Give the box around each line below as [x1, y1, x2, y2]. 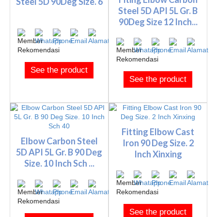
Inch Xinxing [134, 149, 182, 160]
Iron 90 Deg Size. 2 [122, 138, 194, 149]
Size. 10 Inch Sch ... [24, 158, 94, 169]
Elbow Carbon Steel [20, 136, 98, 147]
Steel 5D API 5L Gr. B [118, 5, 198, 16]
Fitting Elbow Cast [122, 126, 194, 138]
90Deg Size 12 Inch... [118, 16, 198, 27]
